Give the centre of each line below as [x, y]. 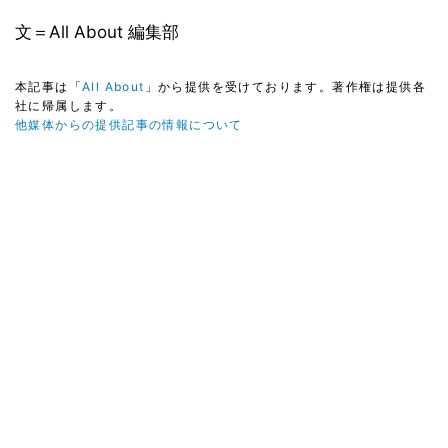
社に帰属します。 [69, 105]
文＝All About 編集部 [97, 31]
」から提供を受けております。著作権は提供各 [285, 86]
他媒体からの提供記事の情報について [129, 124]
